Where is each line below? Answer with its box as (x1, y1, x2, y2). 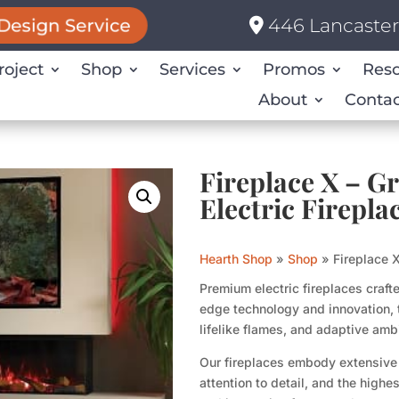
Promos (262, 60, 325, 80)
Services (159, 60, 225, 80)
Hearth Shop (199, 250, 273, 266)
